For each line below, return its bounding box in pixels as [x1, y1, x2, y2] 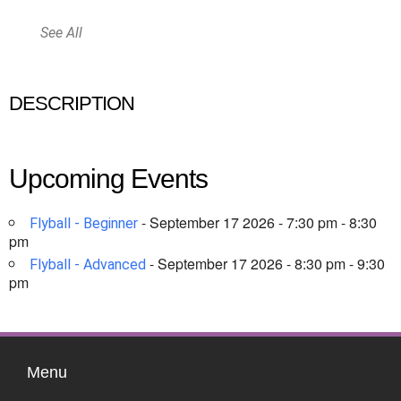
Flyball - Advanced [30, 256, 146, 273]
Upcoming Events [9, 164, 208, 193]
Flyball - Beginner [30, 215, 138, 232]
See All [40, 24, 82, 41]
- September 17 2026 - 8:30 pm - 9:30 [146, 253, 385, 274]
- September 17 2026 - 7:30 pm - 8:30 [138, 212, 377, 233]
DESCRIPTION [9, 92, 134, 115]
